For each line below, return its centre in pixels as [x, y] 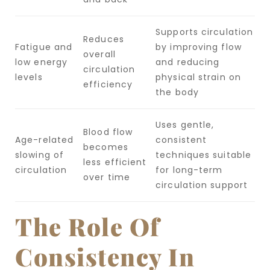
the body [177, 92]
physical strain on [198, 77]
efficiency [108, 84]
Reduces [104, 39]
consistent [181, 140]
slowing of [39, 155]
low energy [41, 62]
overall [99, 54]
